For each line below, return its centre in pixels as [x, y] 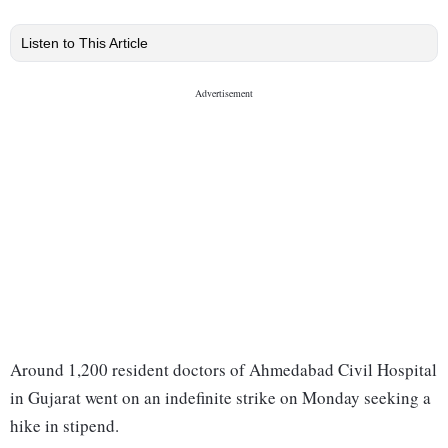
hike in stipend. [64, 426]
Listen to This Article [84, 43]
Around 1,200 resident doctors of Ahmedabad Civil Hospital [223, 370]
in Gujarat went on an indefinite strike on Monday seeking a [220, 398]
